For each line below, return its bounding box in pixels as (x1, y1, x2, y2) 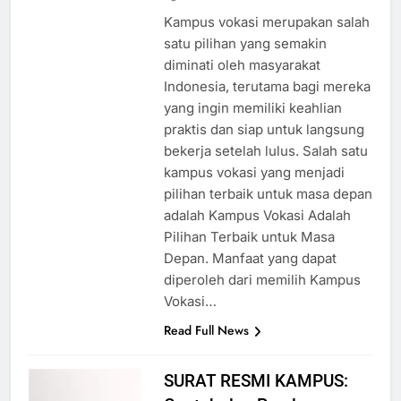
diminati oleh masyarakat (163, 73, 320, 90)
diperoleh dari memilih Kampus (163, 287, 361, 305)
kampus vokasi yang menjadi (163, 180, 345, 198)
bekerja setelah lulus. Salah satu (163, 158, 368, 176)
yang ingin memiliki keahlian (163, 115, 342, 133)
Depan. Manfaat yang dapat (163, 266, 337, 284)
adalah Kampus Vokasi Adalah (163, 223, 351, 241)
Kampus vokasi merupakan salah (163, 30, 370, 47)
